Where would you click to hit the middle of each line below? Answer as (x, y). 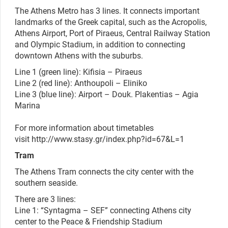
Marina (27, 105)
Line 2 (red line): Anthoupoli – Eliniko (81, 82)
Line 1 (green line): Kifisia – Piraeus (78, 71)
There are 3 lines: (45, 198)
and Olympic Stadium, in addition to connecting (100, 44)
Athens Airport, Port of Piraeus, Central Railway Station (112, 33)
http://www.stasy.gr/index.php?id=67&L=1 (109, 138)
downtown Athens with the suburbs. (79, 55)
